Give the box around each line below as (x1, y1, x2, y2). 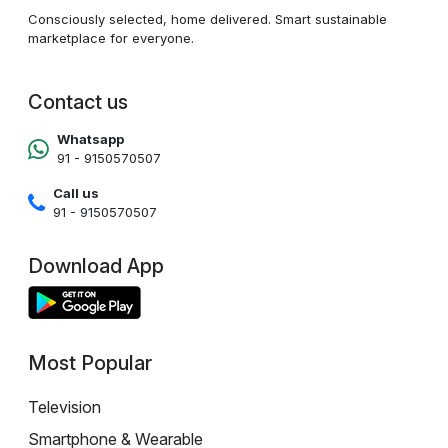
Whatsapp (57, 131, 124, 148)
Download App (28, 254, 164, 279)
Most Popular (28, 351, 152, 376)
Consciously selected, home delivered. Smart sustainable (28, 11, 387, 28)
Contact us (28, 90, 128, 115)
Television (28, 397, 101, 418)
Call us (53, 185, 99, 202)
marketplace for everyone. (28, 30, 194, 47)
